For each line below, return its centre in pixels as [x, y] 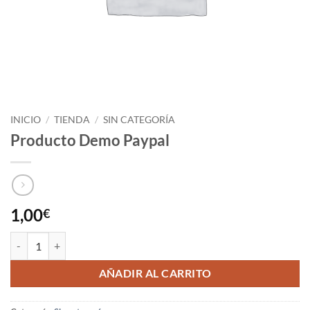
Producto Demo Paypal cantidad [79, 239]
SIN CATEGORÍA [139, 120]
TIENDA [72, 120]
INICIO [26, 120]
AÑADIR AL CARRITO [155, 273]
